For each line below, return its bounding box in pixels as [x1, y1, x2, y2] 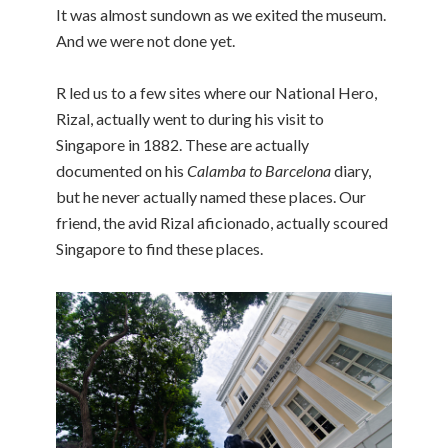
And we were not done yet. [56, 30, 235, 50]
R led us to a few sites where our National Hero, [56, 82, 377, 102]
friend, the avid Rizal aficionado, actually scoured [56, 212, 388, 232]
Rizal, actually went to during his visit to [56, 108, 324, 128]
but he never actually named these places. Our [56, 186, 366, 206]
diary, [331, 160, 371, 180]
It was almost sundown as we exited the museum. [56, 4, 386, 24]
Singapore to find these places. [56, 238, 263, 258]
